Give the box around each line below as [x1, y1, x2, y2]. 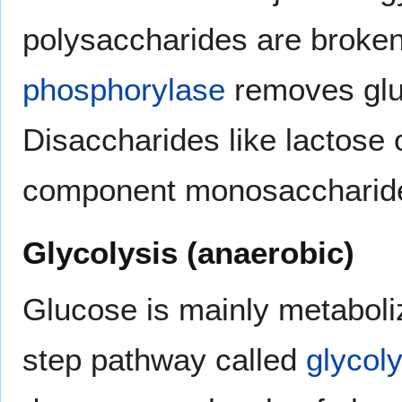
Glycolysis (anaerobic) [22, 234, 354, 270]
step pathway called [22, 341, 306, 377]
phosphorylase [22, 71, 225, 107]
